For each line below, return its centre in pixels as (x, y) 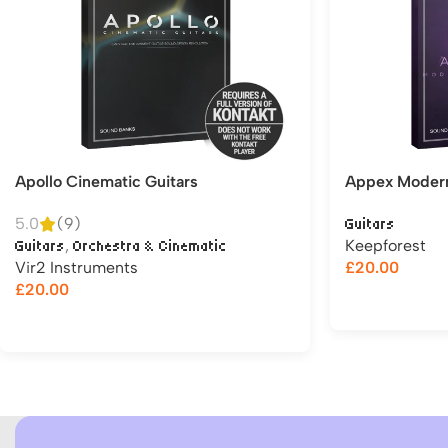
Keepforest (385, 245)
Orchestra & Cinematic (150, 246)
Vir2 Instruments (76, 267)
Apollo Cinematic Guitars (106, 181)
